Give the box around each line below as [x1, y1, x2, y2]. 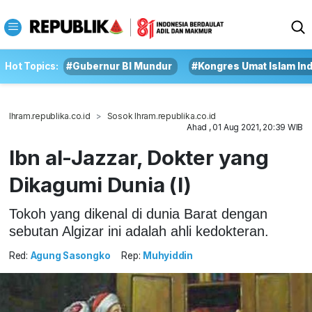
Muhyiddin [143, 250, 193, 262]
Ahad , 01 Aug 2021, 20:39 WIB [187, 122, 304, 132]
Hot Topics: [5, 61, 58, 72]
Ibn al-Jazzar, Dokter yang [8, 145, 269, 170]
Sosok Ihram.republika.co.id [107, 111, 217, 121]
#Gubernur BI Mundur [66, 61, 173, 72]
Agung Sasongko [30, 250, 111, 262]
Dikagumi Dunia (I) [8, 172, 192, 197]
